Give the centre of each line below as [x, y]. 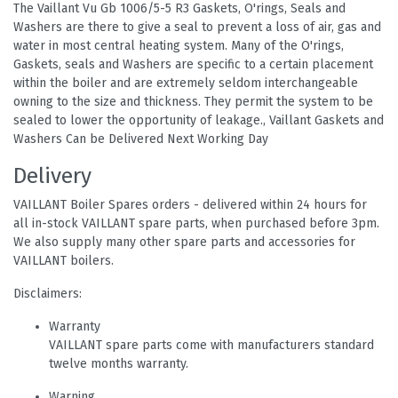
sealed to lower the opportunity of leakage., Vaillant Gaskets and [199, 121]
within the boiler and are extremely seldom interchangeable [186, 84]
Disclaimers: [48, 294]
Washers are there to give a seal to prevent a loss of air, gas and [197, 28]
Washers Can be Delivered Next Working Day [141, 139]
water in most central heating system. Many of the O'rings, [179, 46]
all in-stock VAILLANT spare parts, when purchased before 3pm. [196, 224]
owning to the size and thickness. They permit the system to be [193, 102]
